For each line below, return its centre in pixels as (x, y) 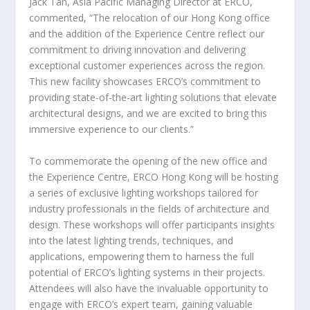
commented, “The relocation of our (110, 18)
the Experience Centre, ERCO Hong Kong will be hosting (154, 176)
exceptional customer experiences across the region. (147, 66)
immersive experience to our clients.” (112, 129)
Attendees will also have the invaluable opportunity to (149, 288)
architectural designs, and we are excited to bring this (148, 113)
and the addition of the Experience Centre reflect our (147, 34)
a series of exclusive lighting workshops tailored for (144, 192)
